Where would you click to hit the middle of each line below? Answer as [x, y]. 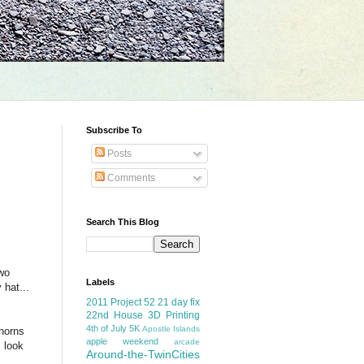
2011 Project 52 [121, 302]
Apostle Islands [171, 329]
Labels [100, 282]
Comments [130, 178]
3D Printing [174, 315]
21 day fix [179, 302]
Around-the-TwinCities [143, 354]
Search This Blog [123, 222]
